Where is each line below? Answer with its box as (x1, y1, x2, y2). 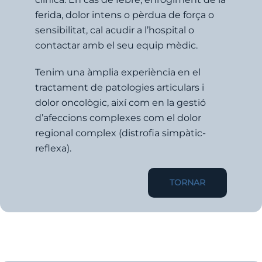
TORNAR (170, 177, 205, 188)
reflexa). (35, 142, 71, 154)
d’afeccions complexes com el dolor (35, 112, 201, 123)
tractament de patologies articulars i (35, 81, 204, 93)
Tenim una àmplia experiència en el (35, 66, 201, 78)
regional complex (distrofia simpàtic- (35, 127, 206, 139)
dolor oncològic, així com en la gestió (35, 96, 206, 108)
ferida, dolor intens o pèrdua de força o (35, 9, 214, 20)
